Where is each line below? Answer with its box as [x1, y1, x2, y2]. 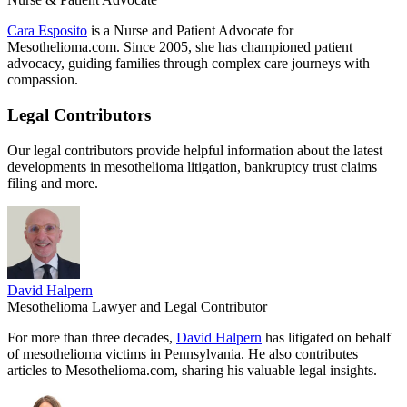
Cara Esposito [7, 23, 87, 39]
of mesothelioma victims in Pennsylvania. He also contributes [7, 345, 358, 362]
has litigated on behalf [262, 329, 391, 345]
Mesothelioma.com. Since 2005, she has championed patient [7, 39, 352, 55]
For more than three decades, [7, 329, 176, 345]
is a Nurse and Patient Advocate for [87, 23, 293, 39]
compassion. [7, 72, 78, 88]
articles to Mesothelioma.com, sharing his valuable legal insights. [7, 362, 377, 378]
